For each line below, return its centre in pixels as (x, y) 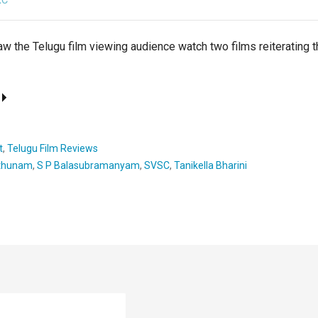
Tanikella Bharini (210, 165)
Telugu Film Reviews (53, 148)
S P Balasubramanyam (88, 165)
